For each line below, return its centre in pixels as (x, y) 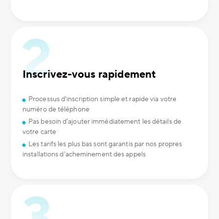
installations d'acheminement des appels (84, 154)
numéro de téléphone (56, 109)
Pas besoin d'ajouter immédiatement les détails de (105, 122)
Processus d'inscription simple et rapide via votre (103, 99)
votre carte (40, 132)
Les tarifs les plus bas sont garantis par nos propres (105, 144)
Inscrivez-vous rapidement (89, 74)
